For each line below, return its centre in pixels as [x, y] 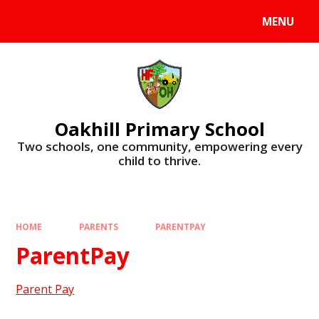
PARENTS [99, 227]
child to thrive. [159, 160]
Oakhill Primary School [159, 129]
